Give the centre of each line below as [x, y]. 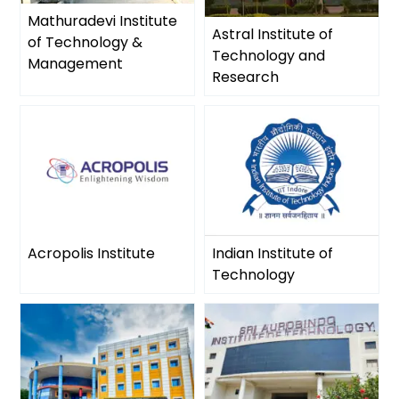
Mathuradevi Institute [103, 20]
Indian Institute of [273, 254]
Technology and [269, 56]
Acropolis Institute [92, 254]
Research [245, 77]
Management [76, 63]
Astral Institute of [273, 35]
